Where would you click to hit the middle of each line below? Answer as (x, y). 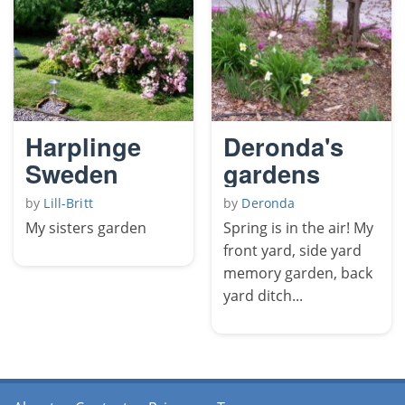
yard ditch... (263, 295)
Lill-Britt (68, 202)
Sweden (72, 173)
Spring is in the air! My (298, 227)
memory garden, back (298, 273)
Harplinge (83, 146)
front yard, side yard (292, 250)
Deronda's (283, 146)
